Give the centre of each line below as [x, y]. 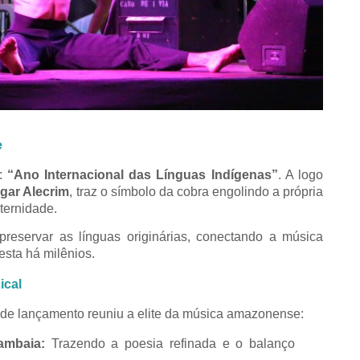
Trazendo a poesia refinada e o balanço [170, 343]
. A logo [301, 174]
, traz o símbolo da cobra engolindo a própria [196, 191]
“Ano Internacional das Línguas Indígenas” [142, 174]
